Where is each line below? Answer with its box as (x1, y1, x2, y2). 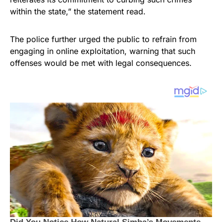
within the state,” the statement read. (10, 6, 146, 16)
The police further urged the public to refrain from (10, 34, 197, 44)
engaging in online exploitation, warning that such (10, 46, 195, 56)
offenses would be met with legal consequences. (10, 58, 192, 68)
